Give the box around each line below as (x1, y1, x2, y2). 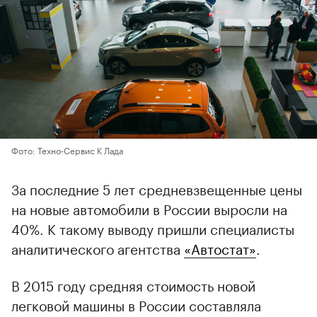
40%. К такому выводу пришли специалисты (11, 217, 294, 238)
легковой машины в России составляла (11, 293, 261, 315)
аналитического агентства (11, 236, 184, 258)
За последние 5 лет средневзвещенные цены (11, 177, 302, 199)
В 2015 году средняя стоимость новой (11, 273, 255, 295)
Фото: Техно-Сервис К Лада (11, 142, 123, 156)
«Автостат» (184, 236, 256, 258)
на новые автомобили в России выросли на (11, 197, 287, 219)
